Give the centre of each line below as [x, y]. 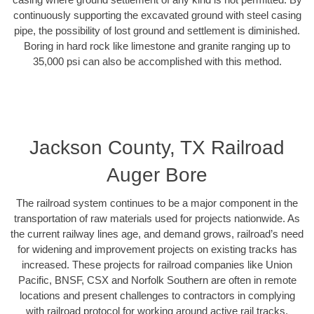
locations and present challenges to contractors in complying [157, 296]
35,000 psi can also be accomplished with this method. [157, 61]
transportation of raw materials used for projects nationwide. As [157, 219]
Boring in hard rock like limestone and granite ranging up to [157, 46]
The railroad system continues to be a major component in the [157, 203]
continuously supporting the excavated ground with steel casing [157, 15]
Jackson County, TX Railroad [157, 148]
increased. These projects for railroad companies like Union [157, 265]
